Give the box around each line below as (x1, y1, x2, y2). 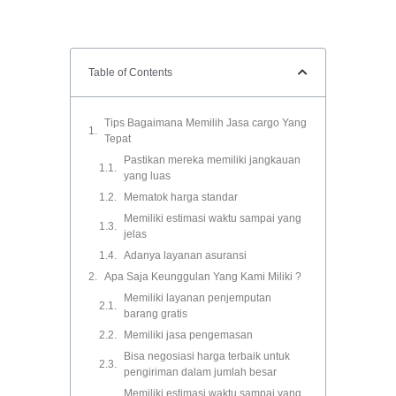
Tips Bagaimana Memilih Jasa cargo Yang (104, 117, 307, 130)
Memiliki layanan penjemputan (124, 292, 271, 305)
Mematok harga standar (124, 191, 238, 204)
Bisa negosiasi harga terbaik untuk (124, 350, 290, 363)
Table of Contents (88, 66, 172, 80)
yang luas (124, 170, 171, 183)
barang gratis (124, 308, 187, 321)
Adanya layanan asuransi (124, 249, 247, 263)
